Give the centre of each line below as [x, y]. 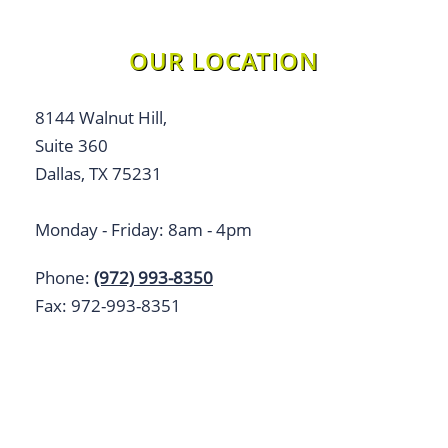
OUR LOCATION [224, 61]
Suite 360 [71, 146]
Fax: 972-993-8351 [108, 306]
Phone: [64, 278]
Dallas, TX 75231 [98, 174]
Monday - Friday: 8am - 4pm [143, 230]
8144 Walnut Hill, [101, 118]
